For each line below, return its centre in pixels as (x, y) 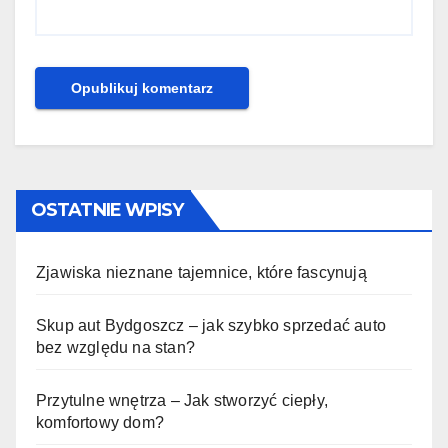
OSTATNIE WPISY (107, 210)
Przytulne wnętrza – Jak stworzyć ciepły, (182, 401)
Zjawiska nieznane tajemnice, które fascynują (201, 273)
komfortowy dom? (100, 423)
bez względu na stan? (115, 348)
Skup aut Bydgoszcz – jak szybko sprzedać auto (211, 326)
